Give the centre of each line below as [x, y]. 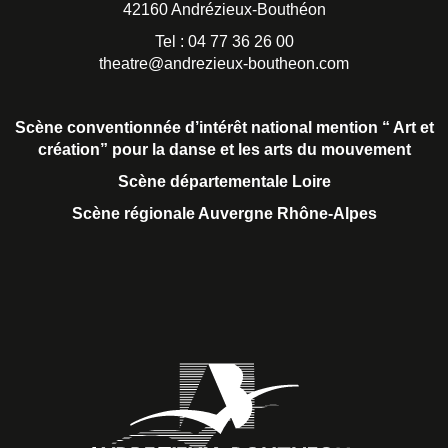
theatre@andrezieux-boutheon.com [224, 64]
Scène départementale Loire [224, 182]
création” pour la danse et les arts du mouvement [224, 150]
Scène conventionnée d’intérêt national [163, 128]
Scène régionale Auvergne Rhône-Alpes [224, 214]
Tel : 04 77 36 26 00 [224, 42]
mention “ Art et [374, 128]
